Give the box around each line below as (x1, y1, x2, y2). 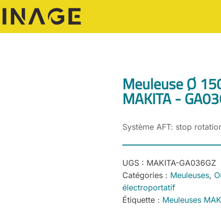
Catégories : (122, 170, 170, 180)
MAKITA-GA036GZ (147, 157, 216, 168)
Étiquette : (122, 194, 162, 205)
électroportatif (122, 182, 175, 192)
